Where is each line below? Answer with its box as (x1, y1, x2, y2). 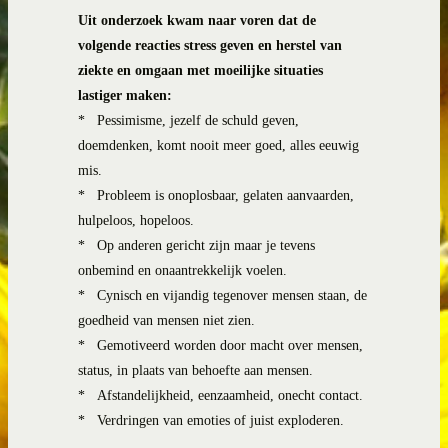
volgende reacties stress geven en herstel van (78, 37, 342, 53)
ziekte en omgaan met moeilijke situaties (78, 62, 323, 78)
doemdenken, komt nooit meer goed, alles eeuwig (78, 137, 359, 153)
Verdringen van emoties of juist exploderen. (97, 412, 344, 428)
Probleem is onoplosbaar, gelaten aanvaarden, (97, 187, 354, 203)
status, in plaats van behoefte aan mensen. (78, 362, 313, 378)
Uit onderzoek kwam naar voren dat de (78, 12, 316, 28)
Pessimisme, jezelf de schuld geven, (97, 112, 299, 128)
